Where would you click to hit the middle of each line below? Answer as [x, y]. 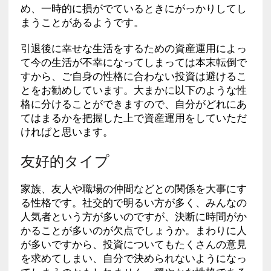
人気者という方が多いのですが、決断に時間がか [133, 216]
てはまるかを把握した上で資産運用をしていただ [133, 118]
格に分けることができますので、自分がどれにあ [133, 104]
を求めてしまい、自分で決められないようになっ [133, 258]
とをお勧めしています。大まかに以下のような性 [133, 90]
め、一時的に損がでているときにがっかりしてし [133, 8]
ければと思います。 [67, 132]
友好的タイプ [65, 160]
